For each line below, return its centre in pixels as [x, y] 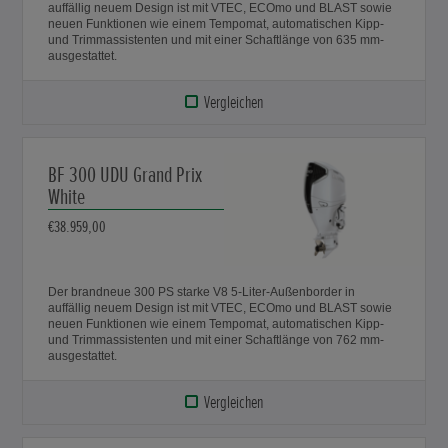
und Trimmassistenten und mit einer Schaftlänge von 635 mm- [216, 40]
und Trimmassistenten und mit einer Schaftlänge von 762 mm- [216, 340]
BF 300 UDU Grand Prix [125, 176]
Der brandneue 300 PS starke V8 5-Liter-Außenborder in [202, 292]
